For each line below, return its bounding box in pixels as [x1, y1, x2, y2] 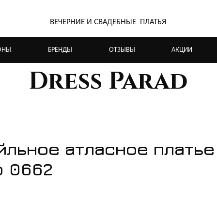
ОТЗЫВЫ [108, 46, 135, 53]
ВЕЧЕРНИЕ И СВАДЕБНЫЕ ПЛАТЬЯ [50, 19, 166, 26]
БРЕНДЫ [48, 46, 72, 53]
